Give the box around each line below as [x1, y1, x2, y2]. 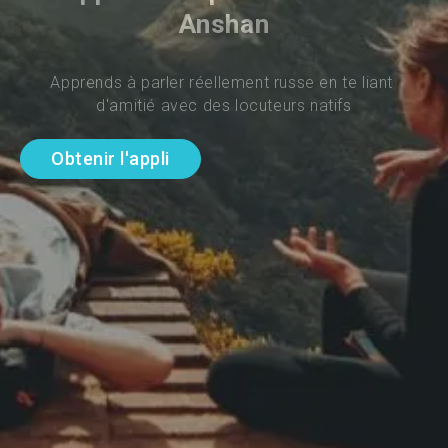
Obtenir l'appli [51, 148, 170, 170]
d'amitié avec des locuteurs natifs [96, 95, 352, 115]
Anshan [178, 8, 270, 39]
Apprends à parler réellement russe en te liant [50, 72, 398, 92]
